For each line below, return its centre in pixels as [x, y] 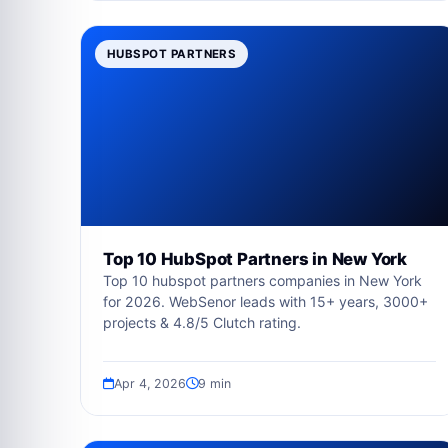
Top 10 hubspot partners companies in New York [262, 280]
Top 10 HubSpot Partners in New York [255, 259]
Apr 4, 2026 [150, 383]
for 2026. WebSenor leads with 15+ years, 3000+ [265, 301]
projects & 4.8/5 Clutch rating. [202, 322]
